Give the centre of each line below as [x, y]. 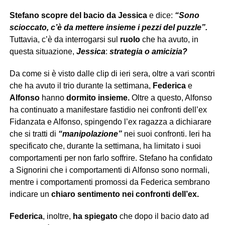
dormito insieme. [98, 97]
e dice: [160, 15]
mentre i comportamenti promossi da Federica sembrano [109, 182]
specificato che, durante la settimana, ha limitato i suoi [105, 146]
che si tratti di [34, 134]
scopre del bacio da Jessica [94, 15]
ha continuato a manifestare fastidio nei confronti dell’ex [108, 109]
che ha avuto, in [169, 39]
